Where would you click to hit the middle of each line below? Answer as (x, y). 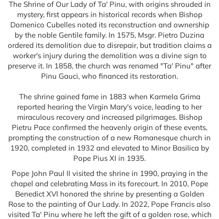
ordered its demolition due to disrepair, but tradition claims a (109, 45)
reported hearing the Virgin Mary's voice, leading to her (109, 107)
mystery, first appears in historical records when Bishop (109, 14)
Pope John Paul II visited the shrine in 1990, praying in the (109, 173)
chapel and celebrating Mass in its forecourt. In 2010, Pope (109, 184)
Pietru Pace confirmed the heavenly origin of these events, (109, 127)
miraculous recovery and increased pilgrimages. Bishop (109, 117)
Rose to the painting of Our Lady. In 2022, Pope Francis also (109, 204)
